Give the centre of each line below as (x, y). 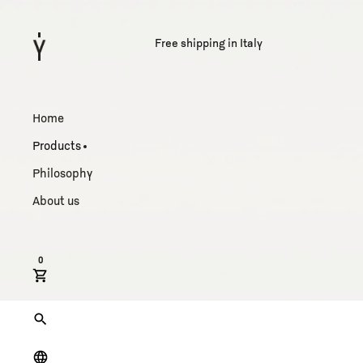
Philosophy (62, 175)
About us (56, 202)
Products (57, 147)
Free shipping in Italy (208, 45)
